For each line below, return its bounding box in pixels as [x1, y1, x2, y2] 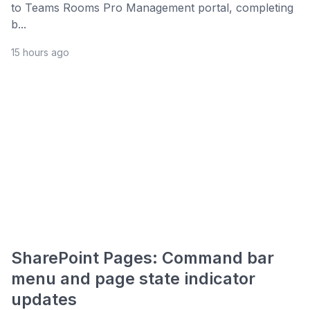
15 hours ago [11, 46, 69, 59]
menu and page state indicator [11, 268, 255, 289]
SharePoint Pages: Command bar [11, 248, 274, 268]
